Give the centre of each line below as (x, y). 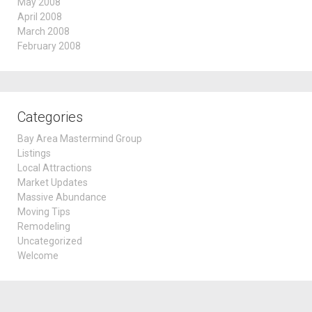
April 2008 (40, 17)
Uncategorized (50, 241)
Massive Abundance (62, 197)
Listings (34, 153)
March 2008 (44, 31)
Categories (50, 117)
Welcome (38, 256)
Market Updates (53, 182)
